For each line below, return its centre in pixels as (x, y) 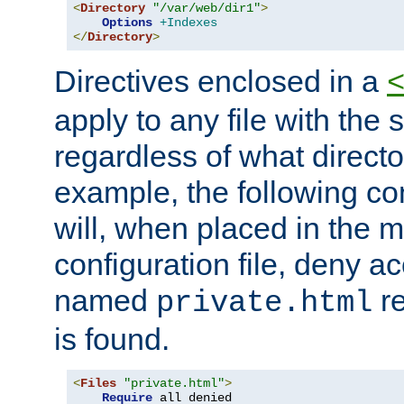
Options (127, 23)
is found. (112, 340)
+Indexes (188, 23)
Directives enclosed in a (220, 82)
